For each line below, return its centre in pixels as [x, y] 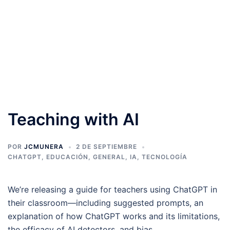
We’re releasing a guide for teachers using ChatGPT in [112, 189]
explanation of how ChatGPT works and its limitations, [114, 216]
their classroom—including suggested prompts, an [106, 203]
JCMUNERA [44, 147]
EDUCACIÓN [67, 157]
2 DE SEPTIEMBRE [107, 147]
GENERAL [109, 157]
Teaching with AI [73, 119]
